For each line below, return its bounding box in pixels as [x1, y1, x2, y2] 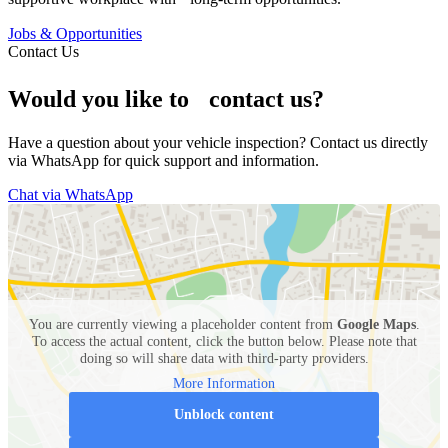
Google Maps [336, 316, 416, 332]
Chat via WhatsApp [8, 185, 133, 203]
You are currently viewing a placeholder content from [28, 316, 337, 332]
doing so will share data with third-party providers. [79, 350, 369, 366]
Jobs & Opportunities [8, 24, 142, 42]
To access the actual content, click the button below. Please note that [31, 333, 417, 349]
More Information [173, 375, 275, 391]
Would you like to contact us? [8, 85, 324, 112]
